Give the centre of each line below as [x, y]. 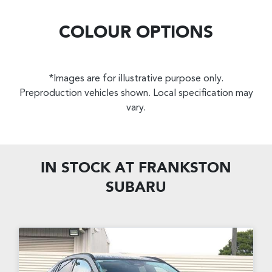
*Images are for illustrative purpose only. [136, 79]
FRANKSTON [185, 169]
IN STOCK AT [90, 169]
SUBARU [136, 189]
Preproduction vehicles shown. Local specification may [136, 94]
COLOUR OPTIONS [136, 34]
